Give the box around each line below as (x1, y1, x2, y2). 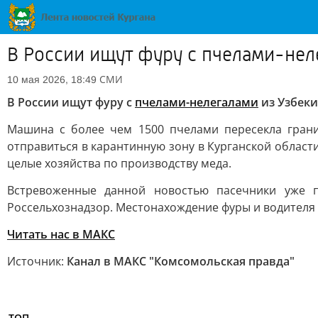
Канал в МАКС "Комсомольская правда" (67, 253, 295, 269)
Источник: (7, 253, 67, 269)
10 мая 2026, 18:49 (7, 74, 97, 85)
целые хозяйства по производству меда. (7, 155, 231, 171)
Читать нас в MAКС (7, 226, 115, 242)
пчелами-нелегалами (135, 94, 258, 110)
